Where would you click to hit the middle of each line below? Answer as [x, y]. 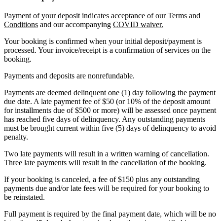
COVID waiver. [138, 24]
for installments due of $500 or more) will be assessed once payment [110, 110]
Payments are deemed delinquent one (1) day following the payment [110, 92]
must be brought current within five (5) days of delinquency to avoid [110, 128]
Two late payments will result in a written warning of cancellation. [107, 153]
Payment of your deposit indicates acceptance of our [85, 15]
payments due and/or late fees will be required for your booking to [107, 188]
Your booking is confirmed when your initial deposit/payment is [103, 41]
